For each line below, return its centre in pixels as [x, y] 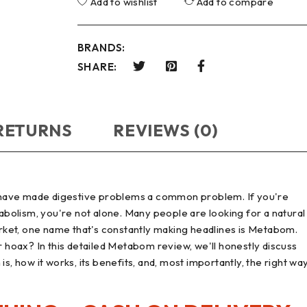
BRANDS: [101, 48]
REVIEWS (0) [166, 131]
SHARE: [97, 67]
